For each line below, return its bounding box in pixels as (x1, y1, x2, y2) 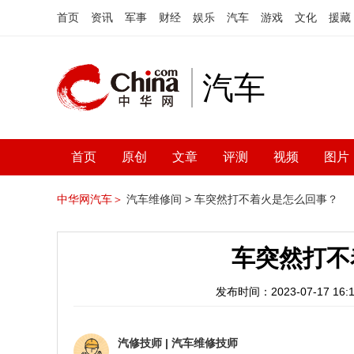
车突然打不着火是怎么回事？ (194, 193, 338, 205)
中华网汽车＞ (57, 193, 123, 205)
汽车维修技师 (171, 337, 238, 349)
